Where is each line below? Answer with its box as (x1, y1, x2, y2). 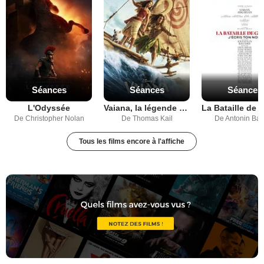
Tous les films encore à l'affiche (79, 137, 185, 146)
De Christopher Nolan (14, 114, 84, 123)
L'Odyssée (28, 103, 70, 113)
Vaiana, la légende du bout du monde (179, 103, 187, 113)
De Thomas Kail (121, 114, 173, 123)
